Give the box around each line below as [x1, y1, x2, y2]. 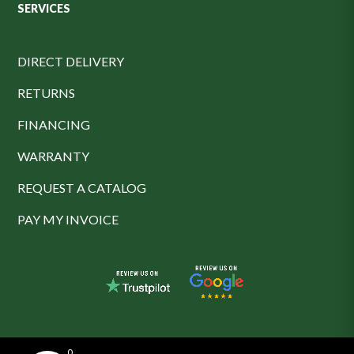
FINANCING [17, 117, 91, 133]
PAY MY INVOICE [17, 212, 119, 228]
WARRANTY [17, 149, 90, 164]
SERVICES [17, 2, 71, 16]
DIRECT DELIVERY [17, 54, 125, 70]
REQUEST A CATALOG [17, 180, 147, 196]
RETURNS [17, 85, 76, 101]
